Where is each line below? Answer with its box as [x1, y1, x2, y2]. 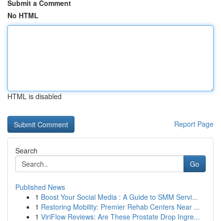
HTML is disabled [7, 91, 62, 101]
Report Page [174, 119, 214, 129]
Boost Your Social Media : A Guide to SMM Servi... [41, 192, 198, 202]
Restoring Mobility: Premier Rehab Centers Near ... [41, 202, 200, 212]
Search [15, 146, 37, 155]
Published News [15, 182, 65, 192]
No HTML [7, 10, 38, 20]
